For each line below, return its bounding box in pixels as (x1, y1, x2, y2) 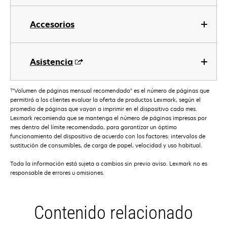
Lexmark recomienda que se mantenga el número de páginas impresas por (10, 114, 207, 122)
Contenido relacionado (34, 202, 193, 224)
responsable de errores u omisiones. (10, 169, 104, 177)
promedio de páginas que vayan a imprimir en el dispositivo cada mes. (10, 105, 197, 113)
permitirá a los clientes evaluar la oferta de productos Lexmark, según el (10, 96, 201, 104)
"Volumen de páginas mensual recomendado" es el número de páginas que (12, 87, 209, 95)
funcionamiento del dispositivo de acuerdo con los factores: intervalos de (10, 132, 205, 140)
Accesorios (30, 19, 74, 30)
